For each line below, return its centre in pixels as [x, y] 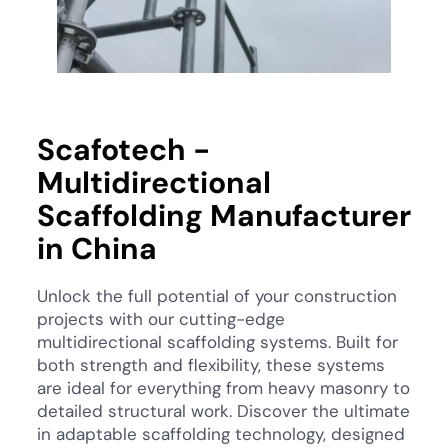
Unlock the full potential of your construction [217, 296]
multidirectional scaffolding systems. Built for [217, 342]
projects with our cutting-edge [161, 319]
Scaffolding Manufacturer [224, 216]
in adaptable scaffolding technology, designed [221, 434]
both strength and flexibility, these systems [211, 365]
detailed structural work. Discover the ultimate [223, 411]
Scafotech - [123, 150]
